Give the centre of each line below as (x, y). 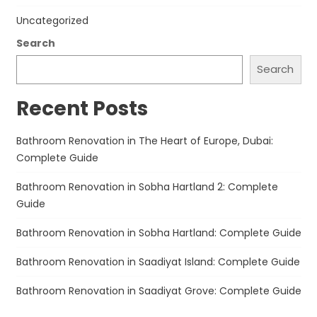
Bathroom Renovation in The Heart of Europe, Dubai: (144, 140)
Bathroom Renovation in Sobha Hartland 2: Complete (147, 186)
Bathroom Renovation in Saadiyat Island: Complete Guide (158, 261)
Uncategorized (52, 20)
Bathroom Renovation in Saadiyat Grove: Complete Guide (158, 290)
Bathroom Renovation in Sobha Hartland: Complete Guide (158, 232)
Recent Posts (82, 108)
